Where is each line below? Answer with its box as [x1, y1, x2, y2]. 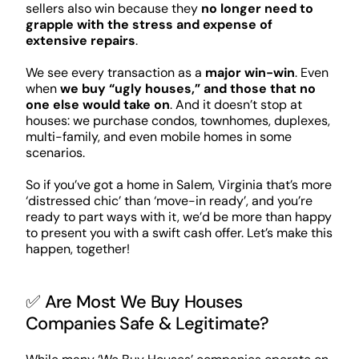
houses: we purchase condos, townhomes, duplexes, [25, 112, 330, 130]
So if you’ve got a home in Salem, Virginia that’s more [25, 176, 332, 194]
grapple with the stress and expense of [25, 16, 272, 34]
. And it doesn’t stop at [169, 96, 302, 114]
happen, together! [25, 240, 130, 258]
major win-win [204, 64, 295, 82]
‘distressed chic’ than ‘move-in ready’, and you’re [25, 192, 313, 210]
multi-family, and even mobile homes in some [25, 128, 292, 146]
